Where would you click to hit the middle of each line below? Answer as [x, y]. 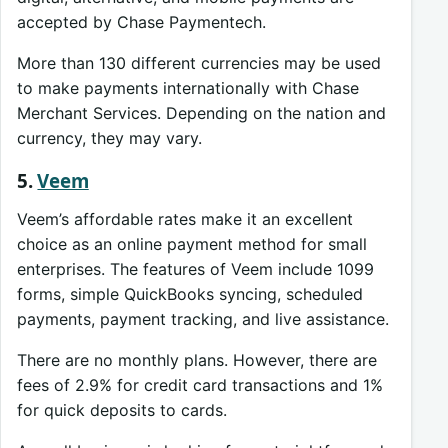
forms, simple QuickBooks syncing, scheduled [190, 293]
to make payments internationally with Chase [188, 87]
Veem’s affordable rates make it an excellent [185, 218]
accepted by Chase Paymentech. [141, 21]
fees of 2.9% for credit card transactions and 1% [200, 384]
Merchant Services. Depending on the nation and [201, 112]
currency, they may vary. [109, 137]
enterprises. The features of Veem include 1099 [195, 268]
